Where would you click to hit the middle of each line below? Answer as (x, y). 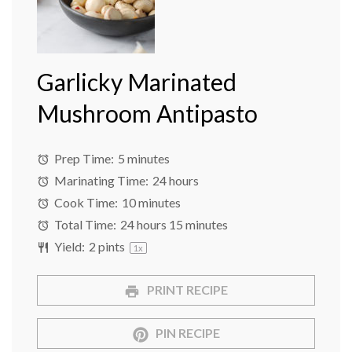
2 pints (107, 247)
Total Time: (84, 225)
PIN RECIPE (186, 333)
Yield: (69, 247)
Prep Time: (83, 159)
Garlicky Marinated (137, 82)
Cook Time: (85, 203)
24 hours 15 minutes (174, 225)
